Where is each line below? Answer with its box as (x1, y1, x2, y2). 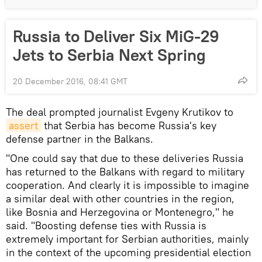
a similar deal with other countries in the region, (6, 192, 235, 206)
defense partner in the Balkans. (6, 132, 156, 146)
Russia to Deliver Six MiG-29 (13, 26, 219, 47)
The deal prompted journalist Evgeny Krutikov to (6, 105, 233, 119)
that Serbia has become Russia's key (41, 119, 216, 133)
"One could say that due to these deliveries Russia (6, 151, 243, 166)
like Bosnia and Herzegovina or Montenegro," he (6, 205, 234, 219)
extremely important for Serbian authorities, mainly (6, 232, 249, 246)
